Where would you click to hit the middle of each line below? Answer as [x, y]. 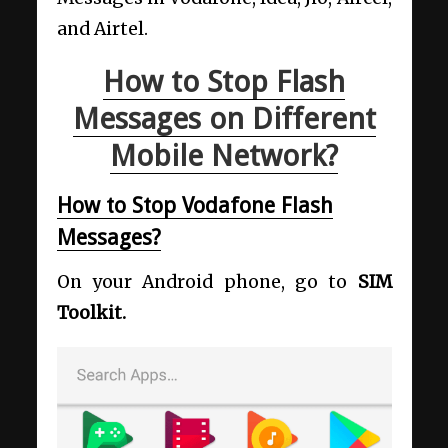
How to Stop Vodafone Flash [194, 206]
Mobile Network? [224, 156]
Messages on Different [224, 119]
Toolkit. [91, 312]
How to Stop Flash [224, 82]
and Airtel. [102, 29]
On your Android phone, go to [207, 281]
